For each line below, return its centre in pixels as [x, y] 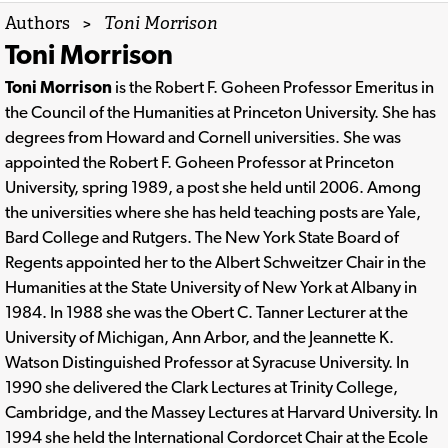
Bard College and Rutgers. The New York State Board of [202, 236]
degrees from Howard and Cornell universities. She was [203, 136]
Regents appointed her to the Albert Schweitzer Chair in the [215, 261]
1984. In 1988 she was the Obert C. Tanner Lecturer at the [206, 311]
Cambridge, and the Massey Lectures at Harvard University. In [221, 411]
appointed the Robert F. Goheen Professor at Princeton [199, 161]
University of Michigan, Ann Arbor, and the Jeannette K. [199, 336]
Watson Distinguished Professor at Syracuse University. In [207, 361]
